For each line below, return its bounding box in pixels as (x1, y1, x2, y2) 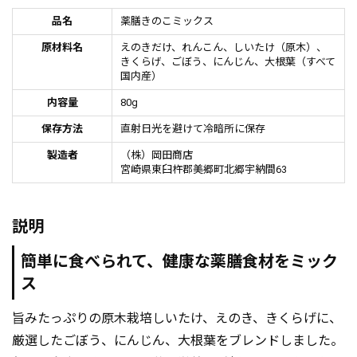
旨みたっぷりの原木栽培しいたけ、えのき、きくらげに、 (12, 311, 342, 327)
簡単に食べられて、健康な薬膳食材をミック (21, 252, 338, 272)
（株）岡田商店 (120, 149, 193, 162)
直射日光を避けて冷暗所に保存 (120, 123, 265, 135)
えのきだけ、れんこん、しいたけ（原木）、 (120, 41, 327, 54)
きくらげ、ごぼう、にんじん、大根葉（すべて (120, 56, 335, 69)
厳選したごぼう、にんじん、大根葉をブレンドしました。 (12, 333, 343, 349)
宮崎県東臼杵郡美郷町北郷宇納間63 (120, 163, 287, 176)
